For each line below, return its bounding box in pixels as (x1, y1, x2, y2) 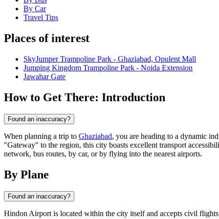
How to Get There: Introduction (4, 90, 165, 104)
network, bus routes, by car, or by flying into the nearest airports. (4, 149, 202, 158)
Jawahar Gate (23, 72, 66, 81)
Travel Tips (23, 13, 58, 22)
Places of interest (4, 32, 89, 45)
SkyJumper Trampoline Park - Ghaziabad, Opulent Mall (23, 55, 196, 64)
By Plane (4, 168, 49, 181)
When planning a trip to (4, 131, 79, 140)
